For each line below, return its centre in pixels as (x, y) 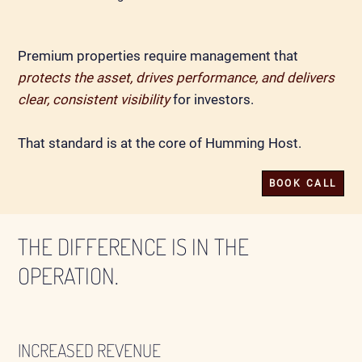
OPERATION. (69, 276)
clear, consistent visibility (94, 99)
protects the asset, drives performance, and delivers (177, 77)
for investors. (214, 99)
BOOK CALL (303, 183)
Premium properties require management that (158, 55)
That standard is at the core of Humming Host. (160, 143)
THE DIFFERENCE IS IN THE (134, 247)
